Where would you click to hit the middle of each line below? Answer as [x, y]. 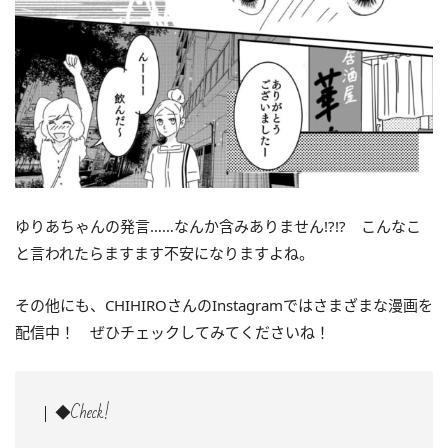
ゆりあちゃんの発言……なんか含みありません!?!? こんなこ [218, 226]
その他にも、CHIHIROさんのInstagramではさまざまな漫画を [224, 305]
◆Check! [82, 412]
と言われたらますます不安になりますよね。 [164, 253]
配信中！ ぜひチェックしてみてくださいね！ [172, 332]
